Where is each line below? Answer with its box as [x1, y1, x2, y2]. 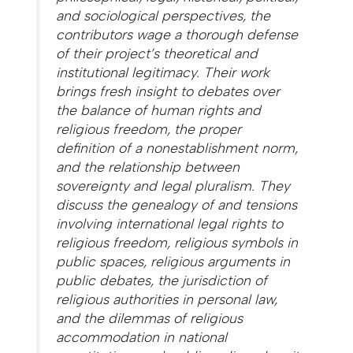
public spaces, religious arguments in [56, 252, 291, 269]
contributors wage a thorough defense [56, 25, 299, 43]
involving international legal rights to [56, 214, 284, 232]
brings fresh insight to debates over [56, 82, 281, 99]
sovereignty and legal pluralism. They [56, 176, 291, 194]
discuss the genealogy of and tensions [56, 195, 298, 213]
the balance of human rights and [56, 101, 262, 118]
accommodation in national [56, 328, 228, 345]
